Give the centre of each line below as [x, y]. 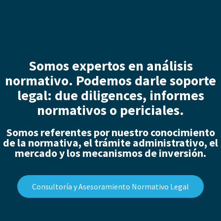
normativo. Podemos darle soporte [110, 80]
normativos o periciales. [110, 110]
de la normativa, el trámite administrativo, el [110, 142]
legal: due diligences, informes [110, 95]
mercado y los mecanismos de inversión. [110, 153]
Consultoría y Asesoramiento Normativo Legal [110, 187]
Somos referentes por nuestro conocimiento [110, 132]
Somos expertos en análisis [110, 65]
